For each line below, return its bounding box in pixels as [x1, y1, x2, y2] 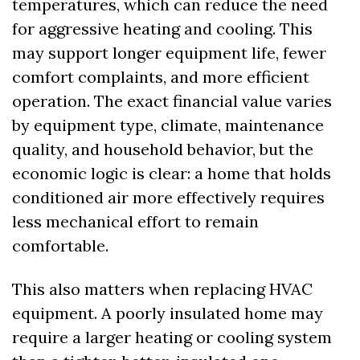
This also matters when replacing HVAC [12, 279, 313, 300]
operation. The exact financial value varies [12, 91, 332, 112]
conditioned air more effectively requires [12, 187, 325, 208]
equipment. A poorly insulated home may [12, 303, 323, 324]
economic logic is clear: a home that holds [12, 163, 331, 184]
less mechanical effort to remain [12, 211, 259, 232]
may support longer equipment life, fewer [12, 43, 326, 63]
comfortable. [12, 235, 108, 256]
